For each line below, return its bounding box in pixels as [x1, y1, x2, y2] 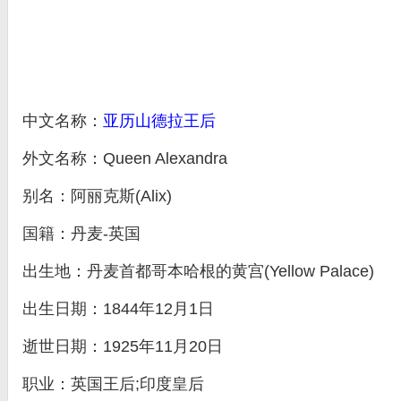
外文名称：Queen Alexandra [22, 149, 227, 167]
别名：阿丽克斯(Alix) [22, 187, 172, 205]
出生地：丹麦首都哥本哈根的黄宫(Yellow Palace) [22, 262, 374, 280]
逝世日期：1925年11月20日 [22, 337, 223, 355]
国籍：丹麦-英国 [22, 225, 141, 243]
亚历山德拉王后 [103, 112, 216, 130]
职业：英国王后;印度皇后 [22, 375, 204, 393]
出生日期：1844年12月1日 [22, 300, 214, 318]
